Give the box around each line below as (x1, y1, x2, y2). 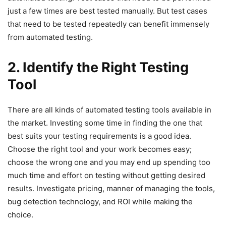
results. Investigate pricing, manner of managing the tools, (8, 184, 215, 194)
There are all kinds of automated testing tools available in (8, 105, 211, 115)
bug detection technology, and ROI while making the (8, 197, 193, 207)
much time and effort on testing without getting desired (8, 171, 205, 181)
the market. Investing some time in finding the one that (8, 118, 202, 128)
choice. (8, 210, 33, 220)
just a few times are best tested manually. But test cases (8, 6, 207, 16)
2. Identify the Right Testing (8, 59, 189, 76)
